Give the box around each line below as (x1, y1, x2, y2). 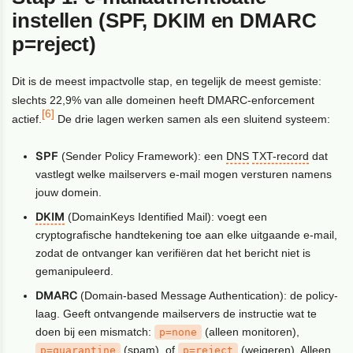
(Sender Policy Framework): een (58, 149, 227, 162)
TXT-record (252, 149, 310, 162)
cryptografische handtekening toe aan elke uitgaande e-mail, (35, 228, 338, 241)
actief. (12, 112, 43, 125)
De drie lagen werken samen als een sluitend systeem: (54, 112, 331, 125)
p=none (159, 325, 198, 338)
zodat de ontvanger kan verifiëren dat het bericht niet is (35, 246, 311, 259)
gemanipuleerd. (35, 264, 114, 277)
